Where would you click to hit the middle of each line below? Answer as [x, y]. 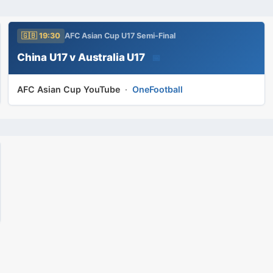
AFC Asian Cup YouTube [69, 89]
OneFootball [158, 89]
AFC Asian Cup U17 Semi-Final [120, 36]
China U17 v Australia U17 [81, 57]
